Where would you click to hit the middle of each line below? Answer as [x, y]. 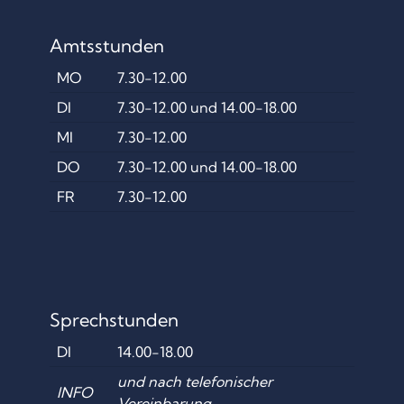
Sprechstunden [114, 320]
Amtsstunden [106, 45]
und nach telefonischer [194, 382]
